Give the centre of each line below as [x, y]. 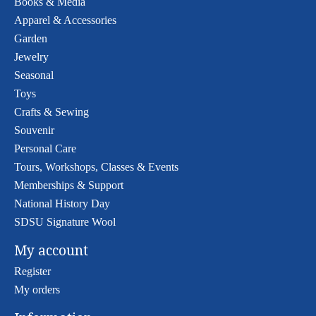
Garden [31, 38]
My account [51, 250]
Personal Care [45, 148]
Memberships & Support [69, 185]
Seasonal [34, 75]
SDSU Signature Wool [65, 221]
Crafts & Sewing [51, 111]
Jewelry [31, 56]
